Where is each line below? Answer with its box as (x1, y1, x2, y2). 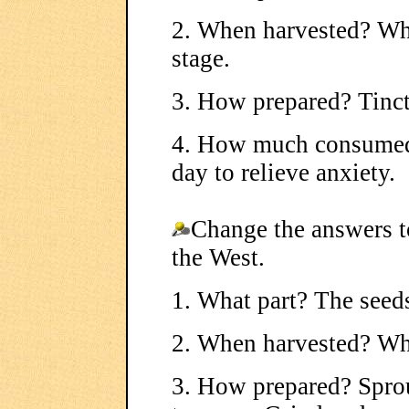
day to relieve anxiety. (172, 159, 395, 186)
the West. (172, 244, 265, 271)
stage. (172, 45, 230, 72)
